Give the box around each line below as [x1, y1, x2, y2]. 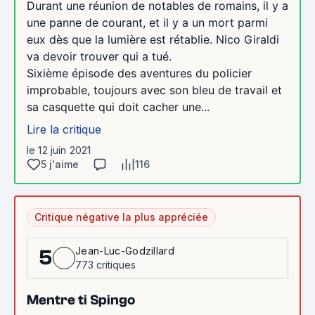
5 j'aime [41, 158, 79, 170]
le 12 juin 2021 [27, 144, 91, 156]
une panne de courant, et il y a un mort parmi [27, 15, 268, 30]
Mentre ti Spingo [27, 292, 135, 308]
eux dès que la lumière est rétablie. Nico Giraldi [27, 32, 279, 46]
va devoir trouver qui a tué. [27, 49, 172, 63]
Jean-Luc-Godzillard [75, 245, 175, 257]
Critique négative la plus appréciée [34, 211, 208, 223]
